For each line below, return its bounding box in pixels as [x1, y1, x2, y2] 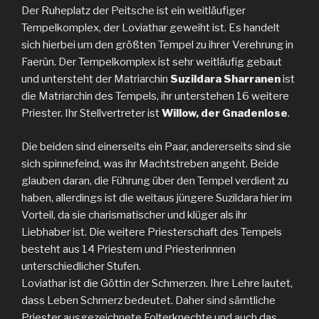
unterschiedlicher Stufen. [21, 259, 141, 273]
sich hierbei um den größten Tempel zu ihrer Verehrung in [21, 38, 293, 52]
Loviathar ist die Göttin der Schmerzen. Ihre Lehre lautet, [21, 276, 293, 290]
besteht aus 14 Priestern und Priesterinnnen [21, 242, 236, 256]
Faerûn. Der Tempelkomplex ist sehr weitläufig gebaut [21, 56, 282, 69]
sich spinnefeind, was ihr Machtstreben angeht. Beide [21, 157, 279, 170]
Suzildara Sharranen [170, 73, 281, 86]
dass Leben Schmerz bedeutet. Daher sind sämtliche [21, 293, 276, 307]
